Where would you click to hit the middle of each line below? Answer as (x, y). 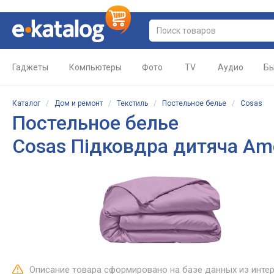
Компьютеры (95, 67)
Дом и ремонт (79, 103)
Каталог (26, 103)
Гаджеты (30, 67)
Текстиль (132, 103)
